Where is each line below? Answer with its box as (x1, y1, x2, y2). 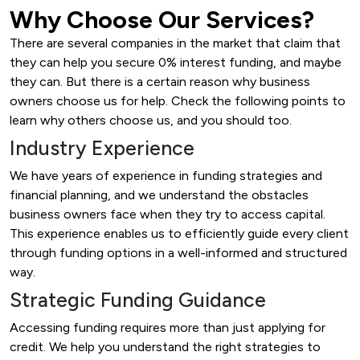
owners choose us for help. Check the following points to (10, 92, 346, 108)
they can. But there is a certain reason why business (10, 73, 310, 89)
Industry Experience (10, 135, 194, 160)
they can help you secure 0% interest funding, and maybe (10, 54, 342, 70)
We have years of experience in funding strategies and (10, 167, 322, 183)
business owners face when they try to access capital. (10, 206, 325, 222)
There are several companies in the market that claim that (10, 35, 341, 51)
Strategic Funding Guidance (10, 287, 266, 312)
